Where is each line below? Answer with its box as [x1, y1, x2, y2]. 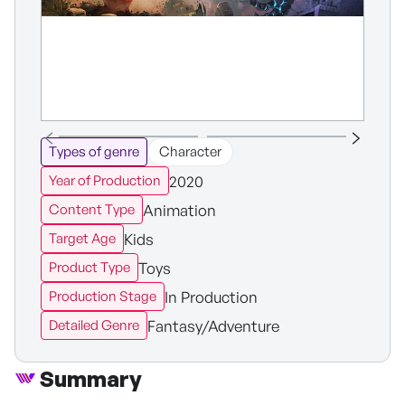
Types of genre [49, 143, 139, 160]
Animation [143, 200, 216, 220]
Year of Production [49, 172, 161, 189]
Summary [40, 365, 142, 392]
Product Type [49, 259, 130, 276]
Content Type [49, 201, 135, 218]
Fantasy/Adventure [147, 316, 279, 335]
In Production [165, 287, 258, 306]
